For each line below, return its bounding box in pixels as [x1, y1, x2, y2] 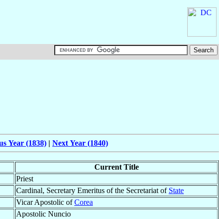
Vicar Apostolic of [16, 198, 74, 207]
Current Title [94, 163, 139, 172]
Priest [16, 175, 33, 183]
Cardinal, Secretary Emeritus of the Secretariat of [16, 186, 169, 195]
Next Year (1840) [52, 139, 108, 148]
